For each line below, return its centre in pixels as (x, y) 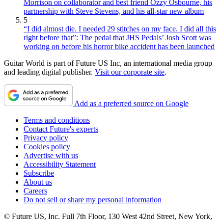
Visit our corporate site (130, 72)
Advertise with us (51, 155)
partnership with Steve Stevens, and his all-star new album (114, 11)
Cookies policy (47, 146)
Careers (35, 191)
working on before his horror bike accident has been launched (119, 46)
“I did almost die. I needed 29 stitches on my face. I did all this (120, 28)
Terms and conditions (57, 120)
